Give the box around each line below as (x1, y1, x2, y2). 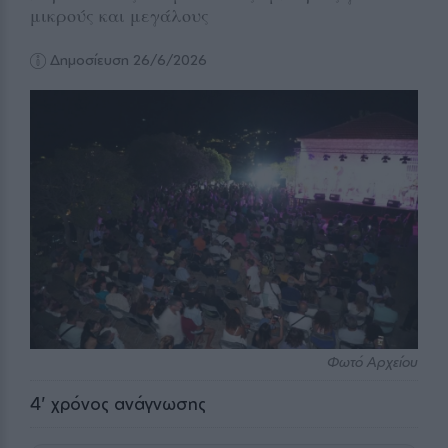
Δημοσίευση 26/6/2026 (46, 51, 208, 69)
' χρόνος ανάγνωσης (41, 392, 206, 414)
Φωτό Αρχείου (327, 352, 418, 370)
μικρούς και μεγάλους (30, 3, 209, 27)
